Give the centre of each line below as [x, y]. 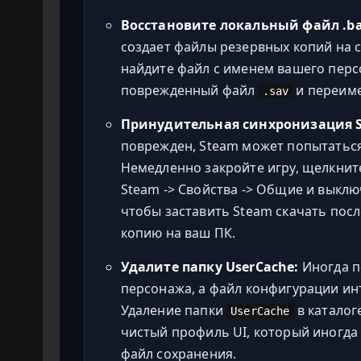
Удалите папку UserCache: [210, 266]
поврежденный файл [189, 90]
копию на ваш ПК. [178, 232]
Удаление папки [174, 310]
